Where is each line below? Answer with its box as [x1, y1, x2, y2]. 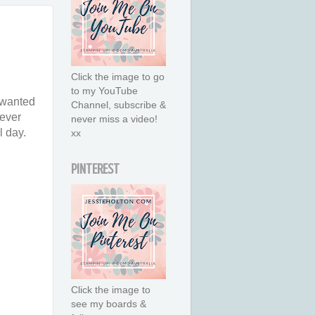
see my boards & [71, 298, 146, 310]
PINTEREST [71, 161, 120, 178]
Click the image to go [71, 71, 165, 83]
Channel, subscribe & [71, 99, 166, 111]
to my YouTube [71, 85, 138, 97]
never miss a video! [71, 113, 157, 125]
